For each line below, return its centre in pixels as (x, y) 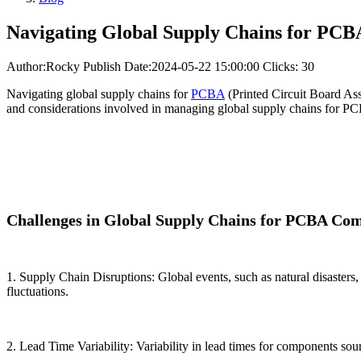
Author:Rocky (43, 67)
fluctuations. (37, 292)
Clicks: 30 (288, 67)
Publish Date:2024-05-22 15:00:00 (171, 67)
